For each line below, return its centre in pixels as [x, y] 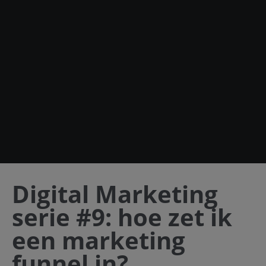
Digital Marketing [115, 194]
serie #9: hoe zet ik [122, 217]
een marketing [99, 240]
